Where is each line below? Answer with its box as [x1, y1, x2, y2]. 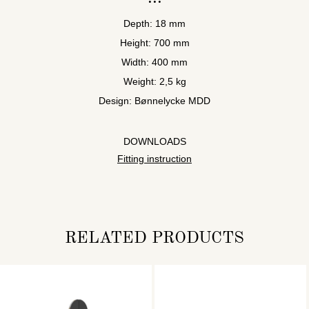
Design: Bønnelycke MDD [99, 94, 210, 106]
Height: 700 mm [119, 37, 190, 48]
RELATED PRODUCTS [65, 230, 244, 247]
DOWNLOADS [123, 135, 186, 147]
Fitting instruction [117, 152, 192, 164]
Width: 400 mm [121, 56, 188, 68]
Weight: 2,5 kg [123, 75, 186, 87]
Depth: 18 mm [123, 17, 186, 29]
